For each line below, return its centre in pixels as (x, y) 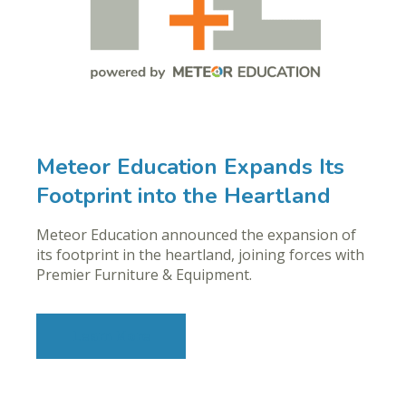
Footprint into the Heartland (184, 196)
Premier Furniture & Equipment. (144, 275)
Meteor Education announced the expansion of (196, 235)
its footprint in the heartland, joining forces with (200, 255)
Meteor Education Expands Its (190, 167)
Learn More (111, 336)
